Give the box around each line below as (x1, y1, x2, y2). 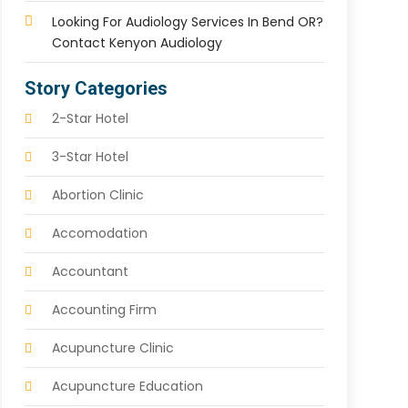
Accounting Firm (51, 301, 157, 320)
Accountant (51, 262, 128, 281)
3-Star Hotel (51, 148, 128, 167)
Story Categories (24, 77, 168, 100)
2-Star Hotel (51, 109, 128, 128)
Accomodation (51, 224, 148, 243)
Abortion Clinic (51, 186, 144, 205)
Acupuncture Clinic (51, 339, 174, 358)
